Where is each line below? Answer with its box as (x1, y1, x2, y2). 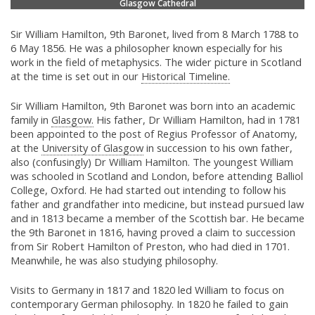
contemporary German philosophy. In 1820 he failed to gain (11, 297, 288, 311)
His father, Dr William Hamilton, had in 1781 (94, 112, 301, 127)
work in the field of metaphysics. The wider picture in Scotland (11, 55, 302, 70)
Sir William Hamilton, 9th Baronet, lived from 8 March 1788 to (11, 27, 299, 41)
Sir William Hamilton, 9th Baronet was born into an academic (11, 98, 295, 113)
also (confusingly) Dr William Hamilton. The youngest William (11, 155, 293, 169)
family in (11, 112, 51, 127)
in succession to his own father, (143, 141, 292, 155)
